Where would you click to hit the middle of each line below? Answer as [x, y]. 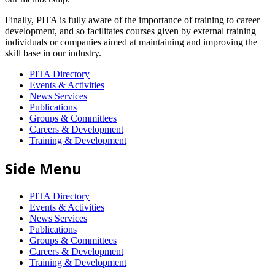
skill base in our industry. [53, 53]
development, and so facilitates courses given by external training [130, 31]
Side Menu [43, 168]
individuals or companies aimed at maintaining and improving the [131, 42]
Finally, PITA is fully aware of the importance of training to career [132, 20]
